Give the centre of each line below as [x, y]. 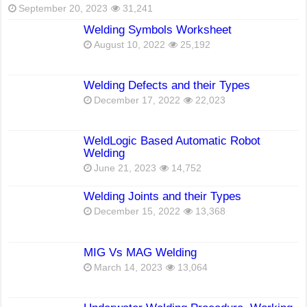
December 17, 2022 [137, 101]
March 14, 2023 [128, 267]
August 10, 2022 [130, 45]
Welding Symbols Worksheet [158, 29]
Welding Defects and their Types [167, 86]
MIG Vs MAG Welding [140, 252]
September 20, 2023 [63, 8]
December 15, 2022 [137, 212]
